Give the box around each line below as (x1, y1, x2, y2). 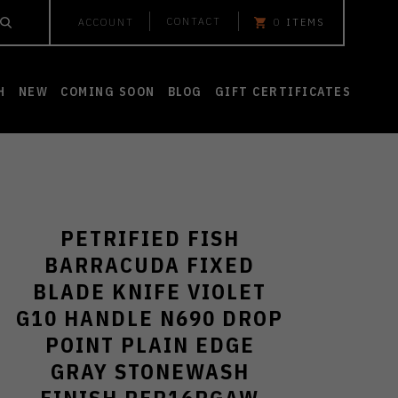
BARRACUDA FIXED (44, 251, 256, 279)
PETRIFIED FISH (60, 224, 240, 252)
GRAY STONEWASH (50, 357, 250, 386)
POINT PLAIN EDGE (44, 330, 255, 359)
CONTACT (167, 14, 221, 28)
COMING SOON (60, 84, 155, 99)
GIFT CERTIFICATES (214, 84, 351, 99)
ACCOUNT (78, 15, 134, 28)
